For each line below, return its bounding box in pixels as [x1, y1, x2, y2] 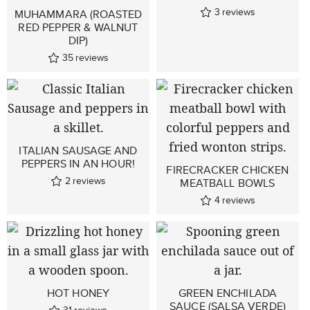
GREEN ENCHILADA [178, 285, 277, 301]
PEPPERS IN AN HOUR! [21, 156, 136, 172]
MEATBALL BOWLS [180, 175, 275, 191]
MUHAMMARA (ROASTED [14, 6, 143, 22]
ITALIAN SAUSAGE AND [19, 143, 138, 158]
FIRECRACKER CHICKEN [166, 162, 289, 178]
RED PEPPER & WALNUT [18, 19, 138, 35]
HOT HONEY [46, 285, 110, 301]
